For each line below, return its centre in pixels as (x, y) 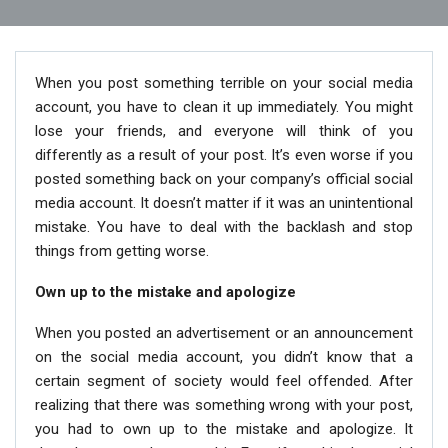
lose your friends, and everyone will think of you (224, 131)
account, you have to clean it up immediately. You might (224, 107)
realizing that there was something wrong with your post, (224, 405)
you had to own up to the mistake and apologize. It (224, 429)
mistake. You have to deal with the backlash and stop (224, 227)
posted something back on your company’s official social (224, 179)
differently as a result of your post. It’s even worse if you (224, 155)
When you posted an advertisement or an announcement (224, 333)
